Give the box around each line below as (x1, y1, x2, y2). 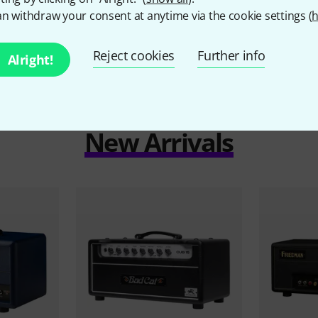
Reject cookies (92, 47, 175, 64)
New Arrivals (84, 124, 234, 160)
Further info (197, 47, 265, 64)
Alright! (7, 51, 53, 68)
